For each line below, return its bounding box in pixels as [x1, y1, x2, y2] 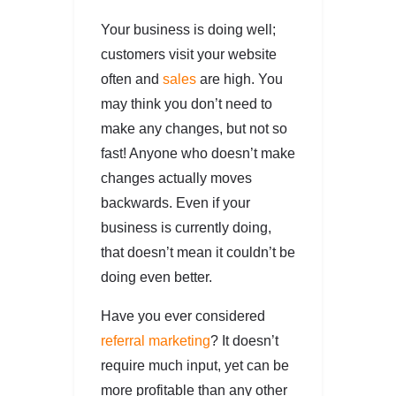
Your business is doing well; [101, 21, 276, 37]
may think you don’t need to [101, 95, 272, 111]
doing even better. [101, 269, 212, 285]
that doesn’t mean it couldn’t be [101, 244, 295, 260]
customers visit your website [101, 46, 277, 62]
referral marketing [101, 332, 210, 348]
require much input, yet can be [101, 357, 289, 373]
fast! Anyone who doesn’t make [101, 145, 295, 161]
